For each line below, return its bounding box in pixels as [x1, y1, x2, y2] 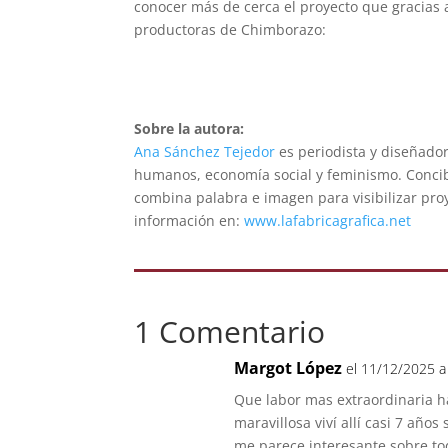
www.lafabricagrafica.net [244, 210, 412, 230]
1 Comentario [134, 310, 326, 352]
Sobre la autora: [134, 118, 245, 138]
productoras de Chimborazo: [134, 19, 327, 39]
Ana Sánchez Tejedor [134, 141, 276, 161]
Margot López [234, 356, 343, 379]
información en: [134, 210, 245, 230]
